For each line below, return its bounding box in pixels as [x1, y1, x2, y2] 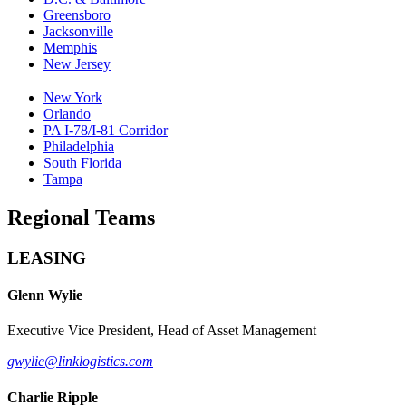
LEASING [7, 247, 86, 267]
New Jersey [43, 56, 111, 72]
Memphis [43, 40, 97, 56]
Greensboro [43, 7, 111, 24]
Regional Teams [7, 206, 155, 230]
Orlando [43, 106, 91, 122]
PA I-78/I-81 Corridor [43, 122, 168, 139]
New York [43, 90, 102, 106]
